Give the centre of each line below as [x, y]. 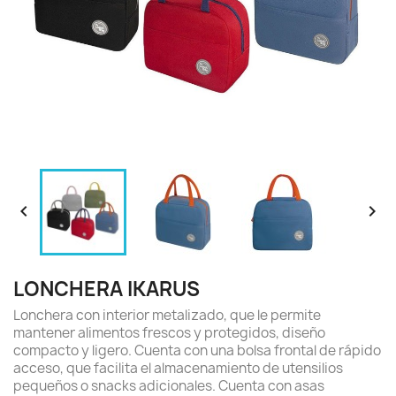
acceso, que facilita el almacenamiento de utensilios [178, 368]
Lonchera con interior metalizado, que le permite [167, 315]
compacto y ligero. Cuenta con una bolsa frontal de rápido [197, 350]
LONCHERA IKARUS [107, 289]
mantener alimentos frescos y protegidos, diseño [169, 333]
